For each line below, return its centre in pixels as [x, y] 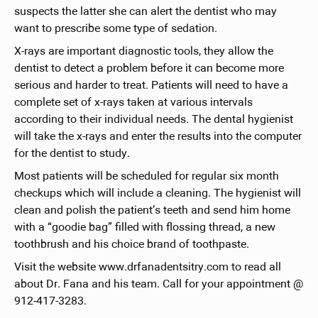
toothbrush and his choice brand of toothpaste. [131, 245]
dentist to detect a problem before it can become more [149, 68]
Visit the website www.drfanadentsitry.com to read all [147, 267]
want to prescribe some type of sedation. [115, 29]
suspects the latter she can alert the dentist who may [145, 12]
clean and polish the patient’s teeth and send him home [152, 210]
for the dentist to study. [72, 154]
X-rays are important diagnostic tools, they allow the [143, 51]
